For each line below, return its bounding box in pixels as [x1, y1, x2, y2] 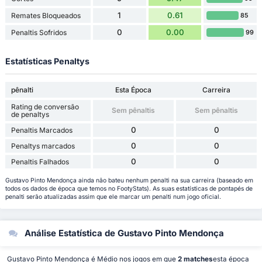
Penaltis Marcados [11, 125, 73, 135]
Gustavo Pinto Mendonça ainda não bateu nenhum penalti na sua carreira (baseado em [5, 177, 253, 185]
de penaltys [11, 109, 49, 119]
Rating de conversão [11, 102, 79, 111]
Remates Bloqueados [11, 11, 81, 20]
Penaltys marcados [11, 141, 75, 150]
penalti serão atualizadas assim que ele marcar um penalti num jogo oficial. [5, 193, 221, 201]
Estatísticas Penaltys [5, 56, 89, 67]
